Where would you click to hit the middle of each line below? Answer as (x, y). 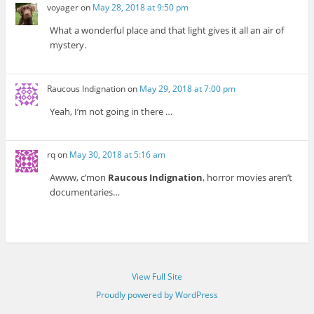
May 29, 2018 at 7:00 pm (188, 88)
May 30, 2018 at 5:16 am (118, 154)
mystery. (68, 45)
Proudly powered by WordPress (157, 295)
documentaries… (85, 192)
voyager (63, 8)
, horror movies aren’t (248, 177)
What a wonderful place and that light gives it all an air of (167, 30)
